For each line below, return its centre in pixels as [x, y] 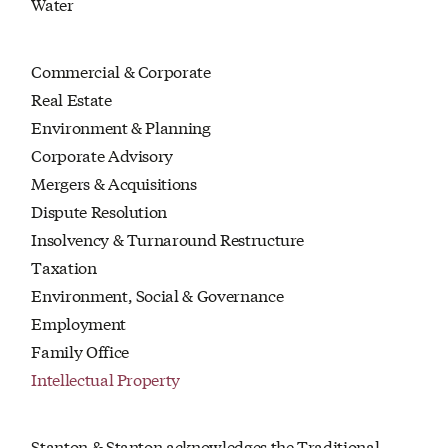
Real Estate [71, 99]
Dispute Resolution [99, 211]
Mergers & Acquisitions [114, 183]
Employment [78, 323]
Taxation [64, 267]
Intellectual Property [106, 379]
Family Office [80, 351]
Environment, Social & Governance [157, 295]
